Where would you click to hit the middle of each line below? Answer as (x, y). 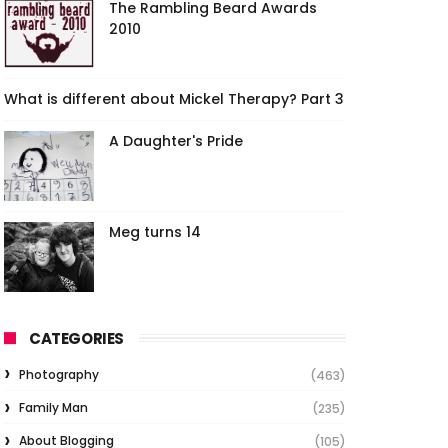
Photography (59, 374)
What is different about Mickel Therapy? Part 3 (174, 99)
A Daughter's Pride (176, 141)
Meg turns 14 (155, 232)
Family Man (53, 407)
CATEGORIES (76, 338)
